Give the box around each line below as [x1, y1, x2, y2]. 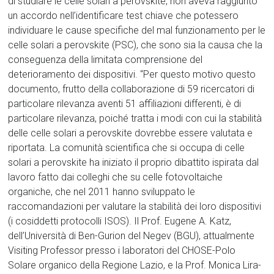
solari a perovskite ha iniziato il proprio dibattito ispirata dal [8, 157, 259, 169]
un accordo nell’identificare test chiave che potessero [8, 10, 239, 22]
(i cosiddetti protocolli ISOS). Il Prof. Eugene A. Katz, [8, 215, 232, 228]
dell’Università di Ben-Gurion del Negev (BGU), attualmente [8, 230, 255, 242]
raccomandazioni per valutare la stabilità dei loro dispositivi [8, 201, 262, 213]
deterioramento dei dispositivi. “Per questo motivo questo [8, 68, 256, 81]
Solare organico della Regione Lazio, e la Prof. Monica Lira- [8, 259, 262, 272]
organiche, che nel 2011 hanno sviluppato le [8, 186, 196, 198]
